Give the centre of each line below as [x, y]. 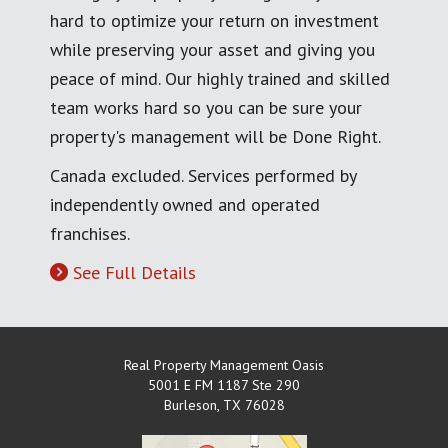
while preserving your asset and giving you [212, 50]
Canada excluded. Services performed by [203, 176]
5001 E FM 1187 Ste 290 [224, 385]
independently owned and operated [185, 205]
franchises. [90, 234]
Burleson [190, 405]
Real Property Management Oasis [224, 365]
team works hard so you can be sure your [206, 108]
